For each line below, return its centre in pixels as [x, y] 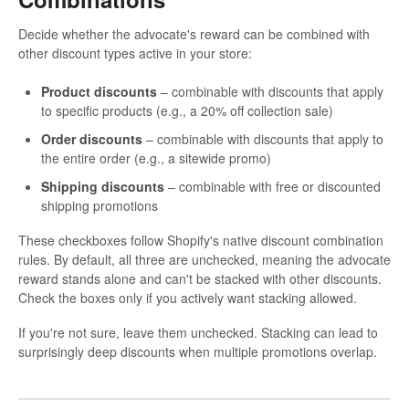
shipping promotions [100, 205]
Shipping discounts [103, 186]
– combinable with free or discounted [273, 186]
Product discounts [99, 91]
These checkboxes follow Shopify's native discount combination [201, 240]
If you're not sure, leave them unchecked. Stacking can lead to [198, 332]
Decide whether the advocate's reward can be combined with [194, 33]
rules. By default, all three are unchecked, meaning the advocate [204, 259]
